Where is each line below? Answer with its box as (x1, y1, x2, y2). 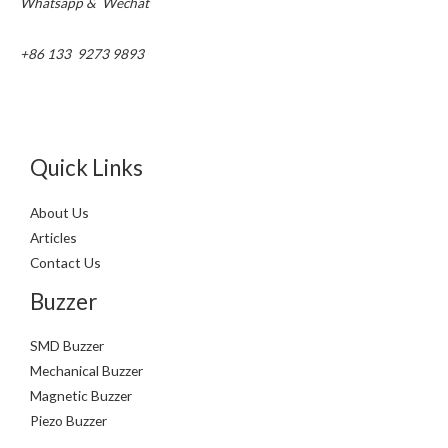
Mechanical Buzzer (30, 362, 143, 380)
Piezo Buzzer (30, 412, 107, 430)
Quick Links (30, 154, 143, 182)
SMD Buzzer (30, 337, 104, 355)
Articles (30, 228, 77, 246)
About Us (30, 203, 89, 221)
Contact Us (30, 253, 101, 271)
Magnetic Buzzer (30, 387, 132, 405)
